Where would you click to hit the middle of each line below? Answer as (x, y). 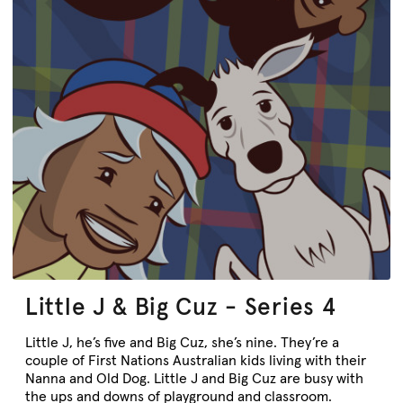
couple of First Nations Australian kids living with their (196, 360)
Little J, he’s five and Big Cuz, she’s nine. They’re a (182, 342)
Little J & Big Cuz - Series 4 (181, 307)
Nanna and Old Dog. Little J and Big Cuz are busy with (194, 378)
